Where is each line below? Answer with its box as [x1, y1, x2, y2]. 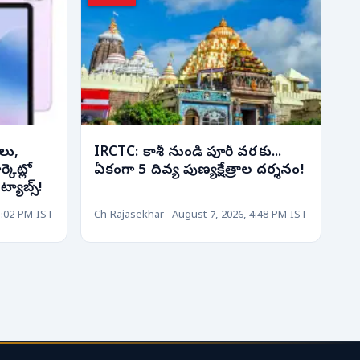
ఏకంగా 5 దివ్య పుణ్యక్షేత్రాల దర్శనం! [94, 161, 305, 180]
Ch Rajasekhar [94, 209, 164, 223]
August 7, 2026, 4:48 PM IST [172, 209, 308, 223]
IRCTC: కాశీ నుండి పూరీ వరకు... [94, 143, 281, 162]
